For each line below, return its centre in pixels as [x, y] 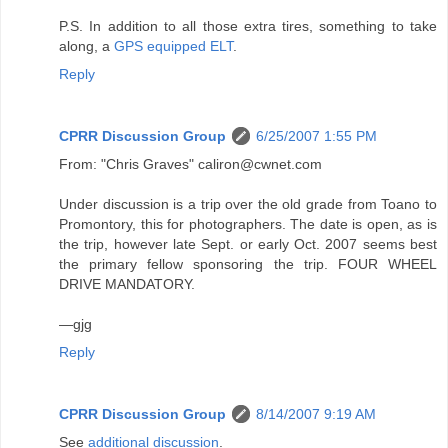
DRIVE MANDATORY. [127, 283]
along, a [86, 45]
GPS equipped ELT [173, 45]
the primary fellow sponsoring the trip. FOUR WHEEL [248, 263]
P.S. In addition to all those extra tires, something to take [248, 25]
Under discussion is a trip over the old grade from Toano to [248, 203]
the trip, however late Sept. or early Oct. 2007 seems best [248, 243]
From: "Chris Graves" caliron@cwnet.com [190, 163]
